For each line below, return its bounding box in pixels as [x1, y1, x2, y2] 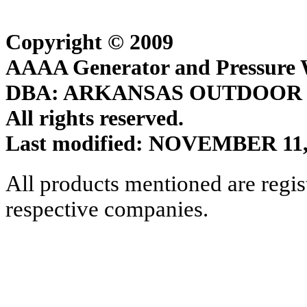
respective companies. [5, 197, 208, 222]
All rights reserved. [5, 105, 184, 130]
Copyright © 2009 [5, 29, 173, 54]
